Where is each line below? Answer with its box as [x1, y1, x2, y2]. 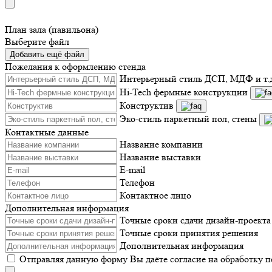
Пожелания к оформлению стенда [5, 61, 146, 72]
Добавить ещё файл [10, 50, 84, 59]
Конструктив [120, 100, 174, 111]
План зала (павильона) [5, 24, 98, 35]
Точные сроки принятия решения [120, 227, 258, 239]
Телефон [120, 177, 155, 188]
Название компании [120, 138, 203, 150]
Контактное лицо [120, 189, 191, 201]
